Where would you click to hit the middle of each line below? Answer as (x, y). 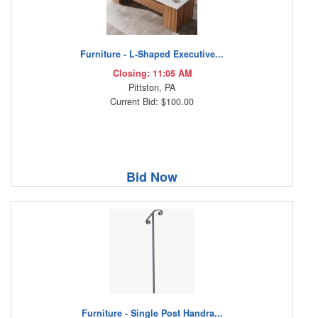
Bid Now (152, 177)
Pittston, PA (152, 88)
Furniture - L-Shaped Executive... (152, 54)
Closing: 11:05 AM (152, 73)
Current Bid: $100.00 (152, 102)
